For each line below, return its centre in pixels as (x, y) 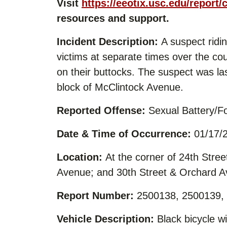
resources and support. (113, 18)
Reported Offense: (101, 110)
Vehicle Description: (105, 219)
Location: (80, 157)
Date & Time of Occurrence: (124, 134)
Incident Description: (107, 41)
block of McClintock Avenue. (120, 87)
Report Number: (95, 195)
